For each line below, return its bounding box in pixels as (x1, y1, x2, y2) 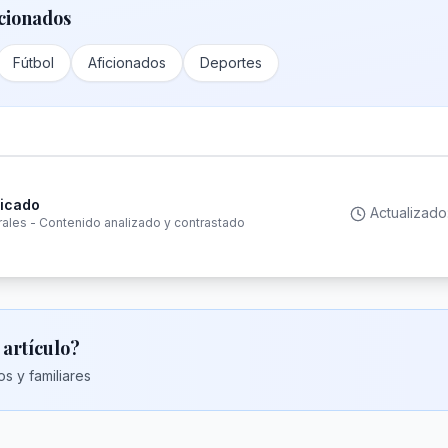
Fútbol (13, 54, 54, 71)
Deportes (200, 54, 262, 71)
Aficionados (88, 54, 166, 71)
